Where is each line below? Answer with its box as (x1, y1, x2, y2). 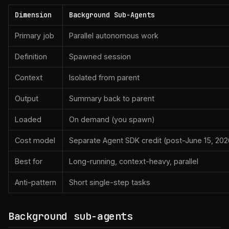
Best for (15, 157, 42, 166)
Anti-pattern (15, 178, 56, 187)
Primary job (15, 31, 54, 40)
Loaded (15, 115, 41, 124)
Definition (15, 52, 47, 61)
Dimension (15, 10, 52, 19)
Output (15, 94, 38, 103)
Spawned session (69, 52, 131, 61)
